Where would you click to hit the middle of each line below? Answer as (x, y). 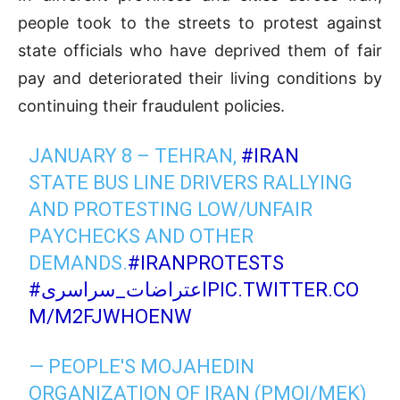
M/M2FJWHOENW (111, 317)
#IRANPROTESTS (206, 263)
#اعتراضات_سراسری (125, 290)
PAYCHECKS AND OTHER (142, 237)
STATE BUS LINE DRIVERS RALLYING (191, 183)
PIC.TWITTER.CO (283, 290)
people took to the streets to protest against (200, 23)
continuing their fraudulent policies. (151, 106)
